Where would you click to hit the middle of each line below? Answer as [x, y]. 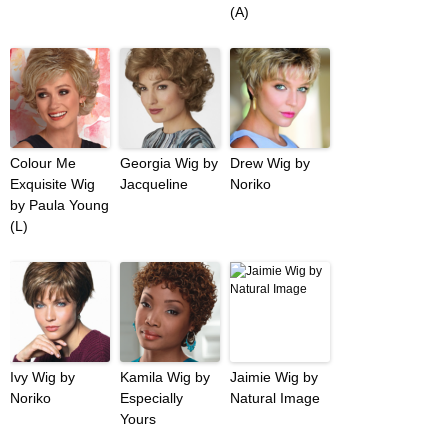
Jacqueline [154, 184]
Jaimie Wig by [274, 377]
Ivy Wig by [42, 377]
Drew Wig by [270, 163]
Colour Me [43, 163]
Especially [151, 398]
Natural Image [275, 398]
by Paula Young [59, 205]
